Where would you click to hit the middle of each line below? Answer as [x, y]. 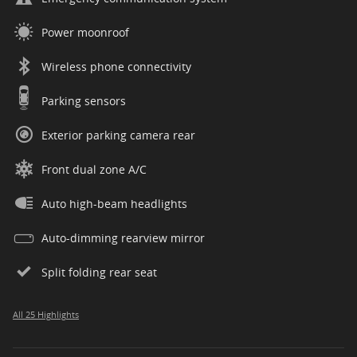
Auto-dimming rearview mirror [123, 238]
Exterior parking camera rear [118, 135]
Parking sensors [84, 101]
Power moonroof [85, 33]
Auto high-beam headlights [114, 204]
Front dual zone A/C [94, 170]
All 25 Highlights [46, 315]
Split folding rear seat [99, 273]
